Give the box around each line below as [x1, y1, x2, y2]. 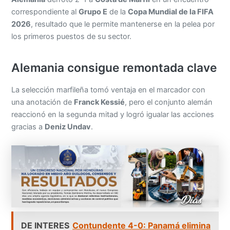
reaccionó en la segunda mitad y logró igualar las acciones [11, 110, 215, 120]
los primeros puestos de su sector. [11, 32, 132, 42]
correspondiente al [11, 7, 79, 17]
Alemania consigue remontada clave [11, 60, 218, 75]
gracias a [11, 122, 45, 132]
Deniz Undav [45, 122, 91, 132]
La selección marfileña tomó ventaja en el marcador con [11, 85, 206, 95]
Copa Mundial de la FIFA [128, 7, 214, 17]
